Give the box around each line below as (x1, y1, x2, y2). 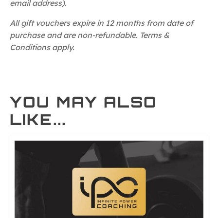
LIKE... (10, 110, 67, 129)
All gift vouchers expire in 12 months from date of (10, 18, 193, 28)
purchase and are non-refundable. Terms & (10, 30, 169, 40)
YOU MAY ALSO (10, 92, 157, 111)
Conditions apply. (10, 42, 74, 52)
